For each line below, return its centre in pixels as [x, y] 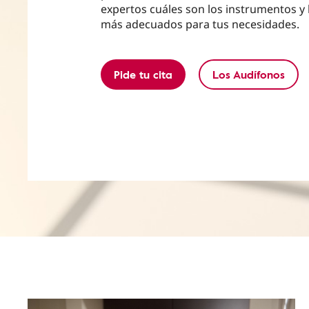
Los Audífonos [249, 74]
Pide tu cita [143, 74]
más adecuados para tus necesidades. [200, 24]
